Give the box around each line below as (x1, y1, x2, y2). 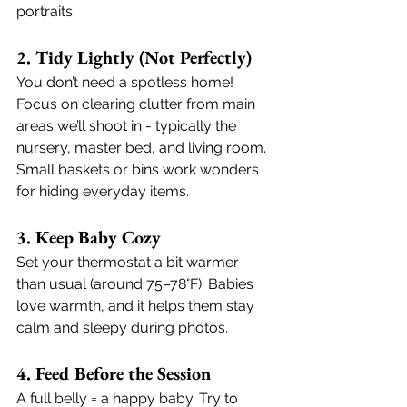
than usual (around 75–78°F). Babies (16, 275, 257, 293)
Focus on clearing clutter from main (16, 95, 259, 113)
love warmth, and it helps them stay (16, 297, 258, 314)
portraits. (16, 3, 75, 20)
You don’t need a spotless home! (16, 74, 237, 91)
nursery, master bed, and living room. (16, 139, 270, 156)
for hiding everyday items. (16, 183, 189, 200)
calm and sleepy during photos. (16, 319, 228, 336)
